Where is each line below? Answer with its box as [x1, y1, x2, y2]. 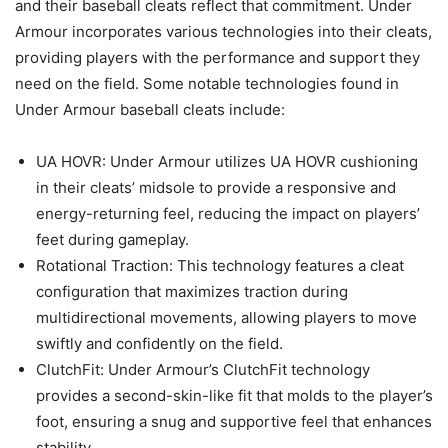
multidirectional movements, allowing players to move [36, 308, 417, 328]
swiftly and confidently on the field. [36, 334, 283, 354]
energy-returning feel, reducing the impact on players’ [36, 204, 420, 224]
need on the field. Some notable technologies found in [15, 74, 399, 94]
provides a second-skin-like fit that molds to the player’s [36, 386, 433, 406]
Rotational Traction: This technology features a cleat [36, 256, 404, 276]
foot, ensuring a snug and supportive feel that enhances [36, 412, 432, 432]
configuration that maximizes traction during [36, 282, 348, 302]
